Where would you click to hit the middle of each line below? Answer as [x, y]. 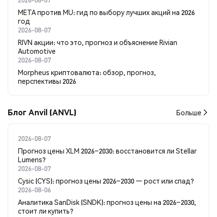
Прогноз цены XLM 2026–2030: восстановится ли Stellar [107, 151]
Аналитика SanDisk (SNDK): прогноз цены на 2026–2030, [107, 202]
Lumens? [32, 159]
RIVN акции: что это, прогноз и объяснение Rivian [98, 42]
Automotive [37, 51]
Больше [189, 112]
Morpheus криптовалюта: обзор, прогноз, [87, 72]
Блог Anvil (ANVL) [42, 112]
